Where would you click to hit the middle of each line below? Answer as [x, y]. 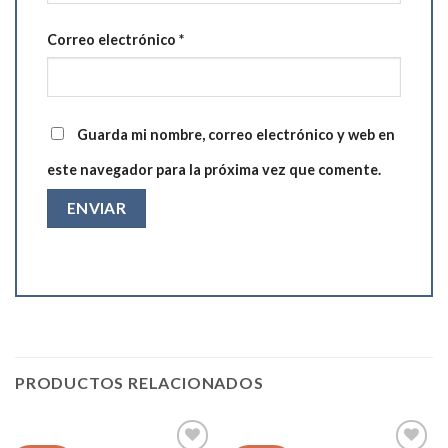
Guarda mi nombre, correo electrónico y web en [236, 135]
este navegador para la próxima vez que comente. [214, 170]
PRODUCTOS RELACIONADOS [139, 382]
